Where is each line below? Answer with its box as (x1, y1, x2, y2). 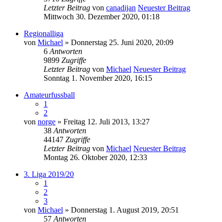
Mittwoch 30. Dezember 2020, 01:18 (44, 12, 160, 21)
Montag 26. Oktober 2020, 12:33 (44, 153, 147, 162)
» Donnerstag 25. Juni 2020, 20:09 (63, 38, 173, 47)
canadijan (106, 3, 136, 12)
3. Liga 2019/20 (24, 169, 74, 178)
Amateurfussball (24, 90, 75, 99)
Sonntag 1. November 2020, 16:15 (44, 73, 152, 82)
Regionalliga (24, 29, 63, 38)
